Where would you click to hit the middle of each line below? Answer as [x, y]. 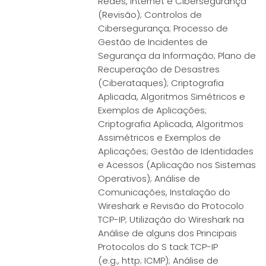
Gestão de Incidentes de [153, 42]
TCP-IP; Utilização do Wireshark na [171, 219]
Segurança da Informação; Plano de [177, 56]
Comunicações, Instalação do [164, 192]
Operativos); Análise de [149, 178]
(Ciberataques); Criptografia [161, 83]
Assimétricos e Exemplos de [159, 137]
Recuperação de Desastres [159, 69]
